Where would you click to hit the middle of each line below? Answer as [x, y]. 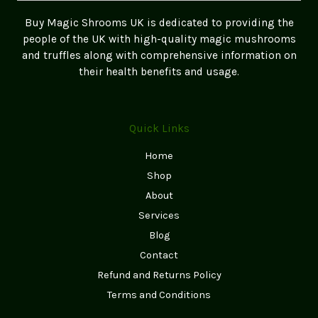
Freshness [59, 15]
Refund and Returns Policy [159, 275]
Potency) [55, 48]
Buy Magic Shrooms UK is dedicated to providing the [159, 22]
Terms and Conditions [159, 295]
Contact [159, 255]
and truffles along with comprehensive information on [159, 55]
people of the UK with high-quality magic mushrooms [159, 39]
